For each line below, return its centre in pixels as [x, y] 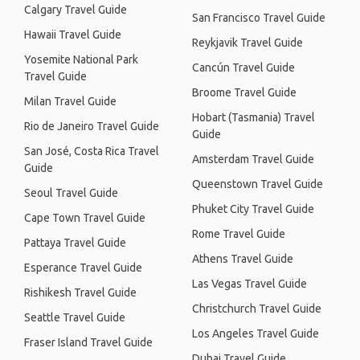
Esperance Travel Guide [83, 268]
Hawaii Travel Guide [73, 35]
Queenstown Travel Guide [258, 184]
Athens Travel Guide [243, 259]
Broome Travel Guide [244, 92]
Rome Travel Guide [239, 234]
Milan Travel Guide [70, 101]
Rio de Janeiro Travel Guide [92, 126]
